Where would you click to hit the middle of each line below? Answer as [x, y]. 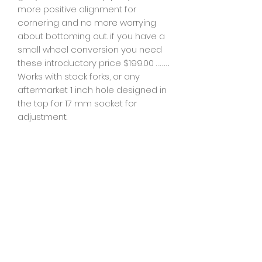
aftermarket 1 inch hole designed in [92, 89]
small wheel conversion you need [90, 49]
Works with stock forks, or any [79, 76]
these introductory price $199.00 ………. [93, 63]
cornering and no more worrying [87, 22]
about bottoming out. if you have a [91, 36]
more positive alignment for [77, 9]
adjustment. [44, 116]
